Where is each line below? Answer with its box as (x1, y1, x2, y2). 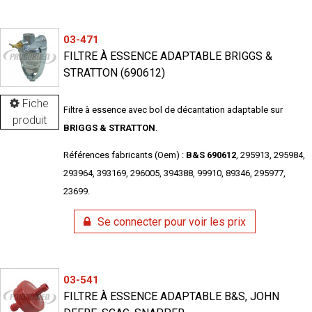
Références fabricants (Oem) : (63, 150, 186, 161)
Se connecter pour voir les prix (97, 214, 246, 228)
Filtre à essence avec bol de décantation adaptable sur (63, 104, 283, 116)
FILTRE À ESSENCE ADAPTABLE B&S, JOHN (63, 290, 279, 304)
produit (12, 113, 47, 127)
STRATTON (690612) (63, 66, 165, 80)
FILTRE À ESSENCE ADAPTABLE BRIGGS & (63, 49, 272, 63)
